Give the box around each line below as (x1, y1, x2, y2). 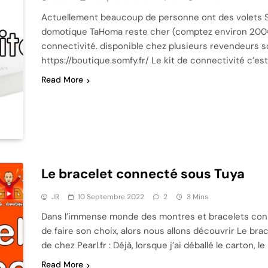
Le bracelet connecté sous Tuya (41, 165, 245, 183)
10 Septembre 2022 (77, 192, 144, 202)
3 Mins (186, 192, 208, 202)
